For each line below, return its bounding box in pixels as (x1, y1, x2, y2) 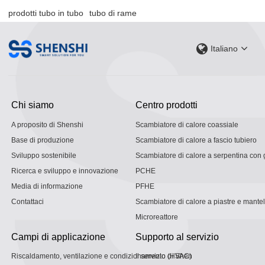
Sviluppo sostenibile (11, 151, 77, 160)
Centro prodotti (135, 99, 198, 111)
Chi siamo (11, 99, 54, 111)
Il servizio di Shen (135, 252, 192, 261)
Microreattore (135, 212, 178, 221)
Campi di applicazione (11, 231, 106, 242)
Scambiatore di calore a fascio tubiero (135, 135, 257, 144)
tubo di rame (89, 8, 137, 18)
